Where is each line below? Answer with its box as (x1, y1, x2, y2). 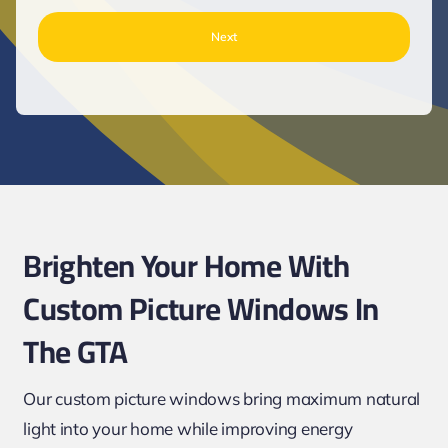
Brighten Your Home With (23, 237, 350, 296)
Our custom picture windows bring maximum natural (23, 388, 421, 410)
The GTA (23, 323, 127, 382)
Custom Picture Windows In (23, 280, 379, 339)
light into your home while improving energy (23, 418, 353, 440)
